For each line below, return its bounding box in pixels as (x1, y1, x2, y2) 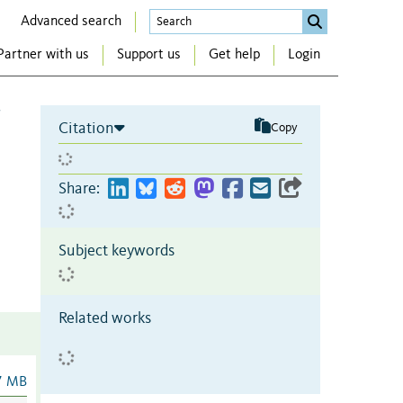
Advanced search (21, 13, 121, 29)
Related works (58, 309, 151, 327)
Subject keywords (58, 242, 175, 259)
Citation (58, 120, 114, 137)
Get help (209, 48, 260, 63)
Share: (58, 180, 100, 197)
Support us (117, 48, 181, 63)
